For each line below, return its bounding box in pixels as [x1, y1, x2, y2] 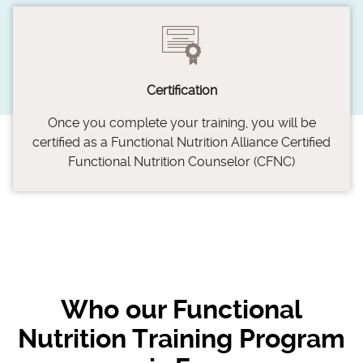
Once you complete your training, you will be [47, 115, 316, 130]
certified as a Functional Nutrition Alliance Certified [32, 135, 331, 150]
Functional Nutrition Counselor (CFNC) [68, 154, 295, 169]
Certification [146, 83, 217, 98]
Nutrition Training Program [18, 322, 345, 354]
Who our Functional [61, 293, 302, 325]
